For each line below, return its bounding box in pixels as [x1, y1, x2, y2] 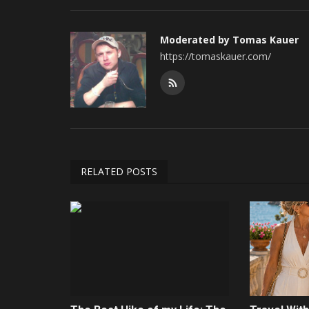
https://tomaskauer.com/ [160, 49, 271, 63]
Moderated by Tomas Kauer [160, 32, 299, 46]
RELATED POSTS [81, 164, 157, 178]
